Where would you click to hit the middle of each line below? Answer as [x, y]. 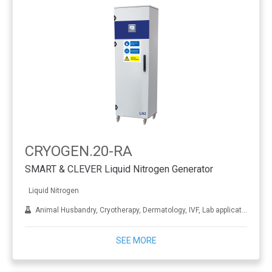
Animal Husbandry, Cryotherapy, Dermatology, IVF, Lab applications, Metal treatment [137, 210]
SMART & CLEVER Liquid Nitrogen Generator [119, 169]
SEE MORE [136, 240]
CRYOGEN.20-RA [79, 151]
